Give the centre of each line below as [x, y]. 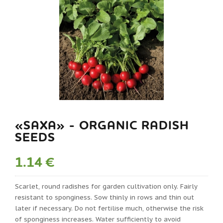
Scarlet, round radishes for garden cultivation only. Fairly [106, 186]
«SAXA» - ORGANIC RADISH [102, 126]
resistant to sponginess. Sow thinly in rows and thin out [105, 197]
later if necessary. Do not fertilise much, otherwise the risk [109, 208]
